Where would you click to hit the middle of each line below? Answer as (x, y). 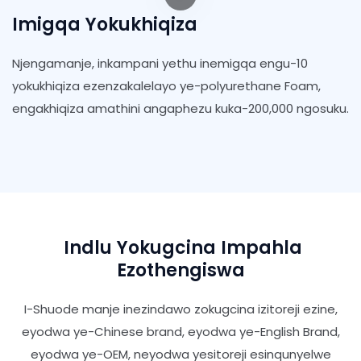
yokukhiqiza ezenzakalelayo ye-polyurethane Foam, (166, 86)
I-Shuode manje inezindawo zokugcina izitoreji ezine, (180, 309)
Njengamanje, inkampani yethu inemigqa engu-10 (160, 64)
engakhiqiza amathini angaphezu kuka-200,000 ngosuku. (180, 109)
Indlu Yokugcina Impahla (180, 248)
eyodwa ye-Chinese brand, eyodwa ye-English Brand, (180, 332)
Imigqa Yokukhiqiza (105, 25)
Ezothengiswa (180, 271)
